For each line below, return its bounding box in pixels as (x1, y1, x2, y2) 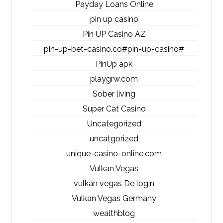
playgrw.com (90, 74, 138, 84)
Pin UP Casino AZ (82, 29, 146, 39)
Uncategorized (87, 119, 141, 128)
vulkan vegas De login (74, 179, 154, 188)
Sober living (93, 89, 135, 99)
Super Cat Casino (82, 104, 146, 113)
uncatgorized (90, 134, 138, 143)
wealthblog (93, 209, 135, 218)
